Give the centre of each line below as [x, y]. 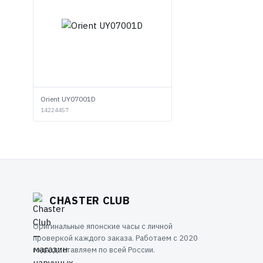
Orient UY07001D [68, 99]
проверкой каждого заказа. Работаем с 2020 [115, 238]
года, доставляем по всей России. [94, 250]
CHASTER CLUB [90, 200]
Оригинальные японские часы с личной [103, 226]
